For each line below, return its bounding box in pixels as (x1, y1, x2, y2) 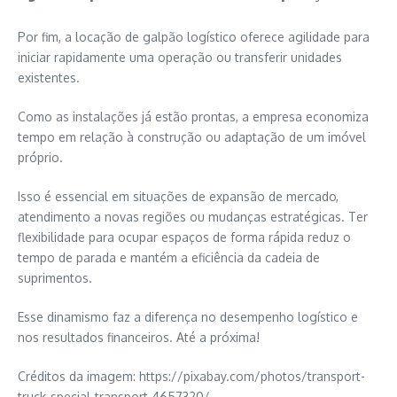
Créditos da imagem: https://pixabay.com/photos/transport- (18, 369, 365, 385)
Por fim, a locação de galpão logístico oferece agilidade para (18, 29, 370, 45)
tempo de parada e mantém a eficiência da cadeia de (18, 250, 320, 266)
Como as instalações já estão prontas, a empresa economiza (18, 109, 369, 125)
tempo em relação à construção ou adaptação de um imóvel (18, 129, 366, 145)
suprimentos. (18, 270, 92, 286)
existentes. (18, 70, 80, 86)
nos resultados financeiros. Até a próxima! (18, 330, 260, 346)
